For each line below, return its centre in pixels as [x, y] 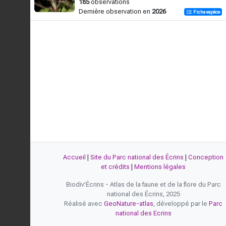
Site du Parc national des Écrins [137, 157]
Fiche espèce [206, 12]
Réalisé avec [84, 204]
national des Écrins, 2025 [143, 194]
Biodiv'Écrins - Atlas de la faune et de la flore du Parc [143, 184]
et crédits [115, 167]
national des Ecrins [143, 213]
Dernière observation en [115, 11]
